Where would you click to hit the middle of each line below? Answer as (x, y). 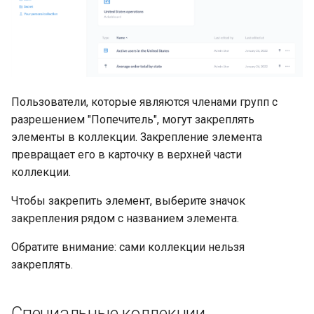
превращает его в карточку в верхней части (127, 155)
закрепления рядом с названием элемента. (125, 219)
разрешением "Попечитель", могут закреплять (133, 120)
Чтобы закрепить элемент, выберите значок (128, 201)
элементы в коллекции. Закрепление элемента (137, 137)
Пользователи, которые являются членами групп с (144, 102)
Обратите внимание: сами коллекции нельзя (128, 247)
